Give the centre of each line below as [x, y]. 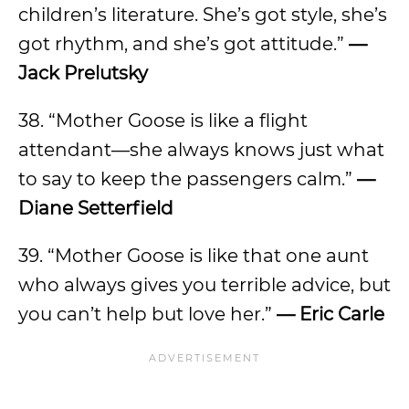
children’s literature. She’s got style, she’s [203, 15]
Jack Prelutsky [83, 73]
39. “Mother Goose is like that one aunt [194, 256]
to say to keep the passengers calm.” [188, 179]
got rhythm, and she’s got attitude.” [181, 44]
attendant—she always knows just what [201, 150]
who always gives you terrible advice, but [204, 285]
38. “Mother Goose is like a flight [163, 121]
